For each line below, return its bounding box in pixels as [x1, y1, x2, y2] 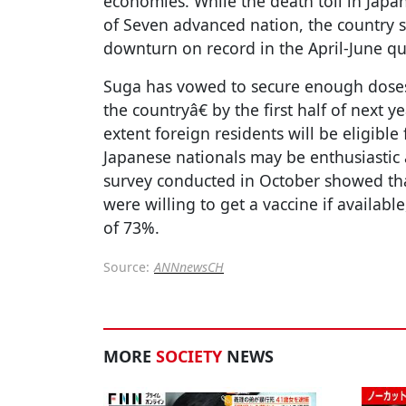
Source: [103, 258, 150, 276]
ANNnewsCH [154, 258, 224, 276]
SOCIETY [156, 345, 222, 368]
